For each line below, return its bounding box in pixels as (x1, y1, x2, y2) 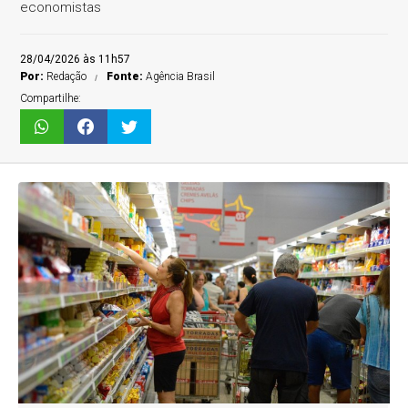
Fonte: (107, 70, 147, 83)
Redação (46, 70, 87, 83)
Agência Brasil (146, 70, 216, 83)
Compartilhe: (20, 92, 82, 105)
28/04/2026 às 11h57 (20, 53, 131, 66)
